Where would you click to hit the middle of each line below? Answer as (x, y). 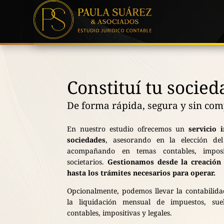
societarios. (87, 161)
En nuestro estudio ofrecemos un (128, 128)
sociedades (86, 139)
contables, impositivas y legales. (120, 212)
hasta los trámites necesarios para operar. (141, 172)
